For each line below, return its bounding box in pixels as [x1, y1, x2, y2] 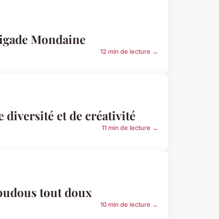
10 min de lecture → [100, 200, 158, 208]
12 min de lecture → [100, 47, 158, 55]
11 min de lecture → [102, 124, 158, 132]
